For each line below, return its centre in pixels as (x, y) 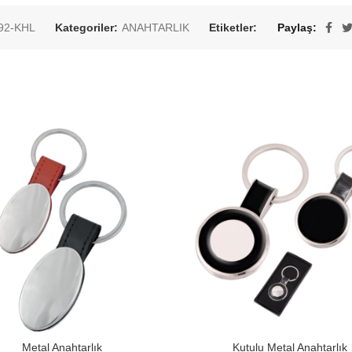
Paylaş (295, 27)
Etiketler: (235, 27)
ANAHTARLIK (156, 27)
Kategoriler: (88, 27)
